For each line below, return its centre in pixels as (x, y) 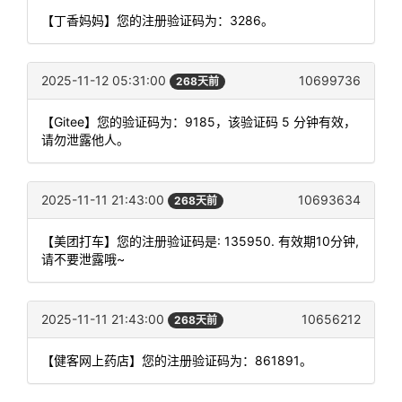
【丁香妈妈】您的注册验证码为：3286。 (157, 20)
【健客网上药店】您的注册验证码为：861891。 (177, 361)
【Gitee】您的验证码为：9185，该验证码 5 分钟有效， (199, 121)
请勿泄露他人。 (85, 139)
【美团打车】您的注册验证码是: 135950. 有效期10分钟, (200, 240)
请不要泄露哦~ (83, 258)
